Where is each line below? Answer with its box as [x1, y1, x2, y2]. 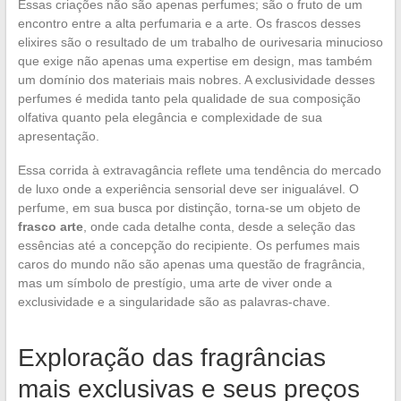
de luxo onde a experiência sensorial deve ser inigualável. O [17, 181, 359, 196]
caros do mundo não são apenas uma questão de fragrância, [17, 256, 365, 271]
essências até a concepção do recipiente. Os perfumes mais [17, 237, 360, 252]
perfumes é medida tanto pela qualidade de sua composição [17, 90, 361, 106]
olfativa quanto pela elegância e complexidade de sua [17, 109, 322, 124]
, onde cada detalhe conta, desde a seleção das [82, 218, 355, 234]
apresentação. [17, 128, 99, 143]
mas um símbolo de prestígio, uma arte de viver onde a [17, 275, 332, 290]
